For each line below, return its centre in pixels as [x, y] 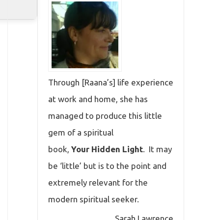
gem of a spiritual [81, 132]
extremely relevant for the [98, 182]
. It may [157, 149]
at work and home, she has [98, 99]
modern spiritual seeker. [94, 199]
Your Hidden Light [107, 149]
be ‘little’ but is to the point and [107, 165]
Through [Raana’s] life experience [111, 82]
